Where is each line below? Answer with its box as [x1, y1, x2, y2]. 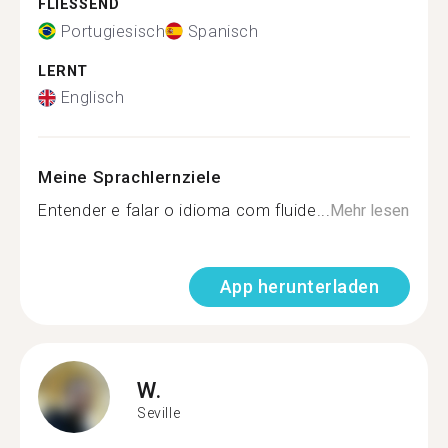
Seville [137, 404, 181, 421]
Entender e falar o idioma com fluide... [38, 201, 331, 220]
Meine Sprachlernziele [38, 167, 222, 187]
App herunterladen [219, 276, 379, 297]
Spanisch [187, 21, 259, 41]
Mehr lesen [330, 201, 410, 220]
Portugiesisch [60, 21, 166, 41]
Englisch [60, 88, 125, 107]
